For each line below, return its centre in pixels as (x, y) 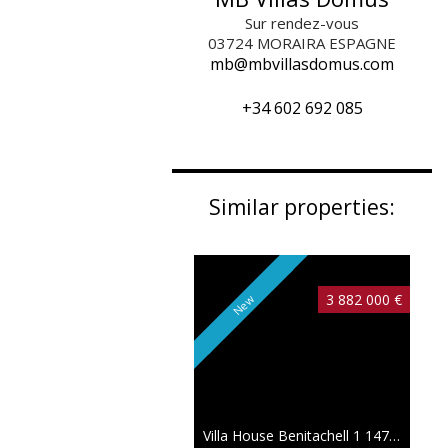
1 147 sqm (371, 435)
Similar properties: (302, 207)
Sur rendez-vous (302, 23)
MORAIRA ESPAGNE (326, 43)
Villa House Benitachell (278, 435)
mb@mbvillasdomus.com (302, 64)
